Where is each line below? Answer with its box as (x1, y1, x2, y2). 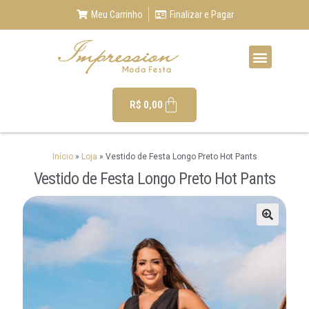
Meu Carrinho (90, 9, 143, 20)
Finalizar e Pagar (170, 9, 234, 20)
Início (52, 152, 73, 162)
